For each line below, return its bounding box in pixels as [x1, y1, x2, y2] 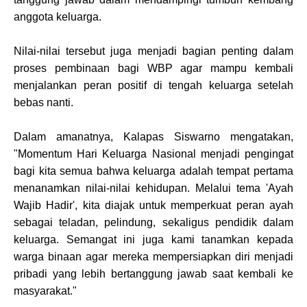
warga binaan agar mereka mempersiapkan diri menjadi [14, 251, 293, 262]
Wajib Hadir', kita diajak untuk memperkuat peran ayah [14, 199, 293, 211]
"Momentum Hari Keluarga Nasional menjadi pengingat [14, 148, 293, 160]
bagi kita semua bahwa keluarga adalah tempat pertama [14, 165, 293, 177]
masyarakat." [14, 285, 77, 297]
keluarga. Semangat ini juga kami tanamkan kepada [14, 234, 293, 245]
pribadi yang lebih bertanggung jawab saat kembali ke [14, 268, 293, 280]
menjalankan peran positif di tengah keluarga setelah [14, 79, 293, 91]
